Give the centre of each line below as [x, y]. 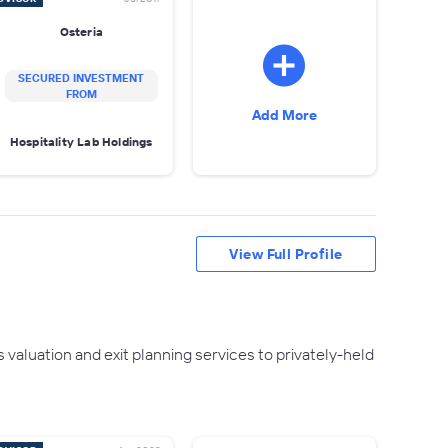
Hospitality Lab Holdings [81, 141]
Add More [284, 115]
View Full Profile [286, 254]
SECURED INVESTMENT [81, 78]
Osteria [81, 31]
